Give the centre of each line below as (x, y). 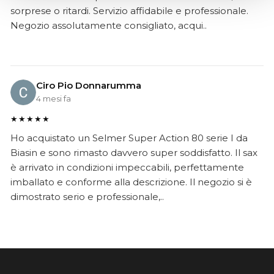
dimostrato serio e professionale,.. (87, 197)
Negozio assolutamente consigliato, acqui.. (109, 25)
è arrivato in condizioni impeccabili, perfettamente (127, 167)
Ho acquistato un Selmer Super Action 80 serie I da (129, 138)
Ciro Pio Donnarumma (89, 85)
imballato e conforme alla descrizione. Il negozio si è (131, 182)
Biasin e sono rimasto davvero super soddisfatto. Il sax (134, 153)
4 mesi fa (54, 98)
